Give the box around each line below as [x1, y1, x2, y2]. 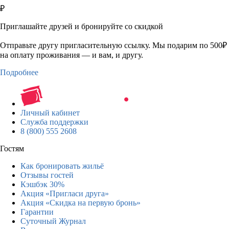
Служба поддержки [20, 117, 88, 126]
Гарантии [20, 207, 54, 216]
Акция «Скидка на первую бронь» [20, 198, 141, 207]
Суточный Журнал [20, 216, 86, 225]
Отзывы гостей [20, 170, 74, 179]
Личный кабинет [20, 108, 80, 117]
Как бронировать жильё [20, 161, 104, 170]
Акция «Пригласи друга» [20, 189, 109, 198]
